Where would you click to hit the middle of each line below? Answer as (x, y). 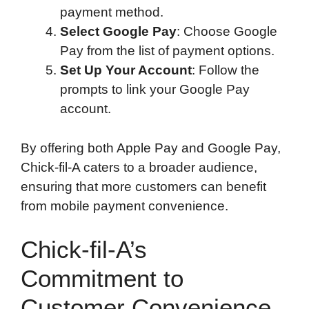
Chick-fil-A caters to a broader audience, (139, 167)
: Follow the (226, 70)
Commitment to (102, 279)
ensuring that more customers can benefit (143, 186)
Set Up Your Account (126, 70)
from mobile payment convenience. (124, 206)
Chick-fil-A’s (84, 250)
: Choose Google (227, 32)
